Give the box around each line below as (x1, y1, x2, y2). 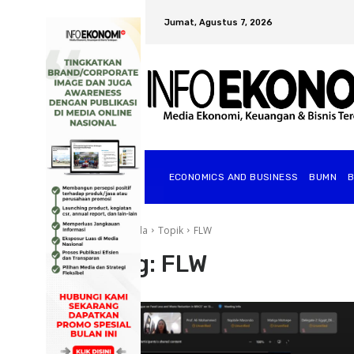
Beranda (109, 223, 148, 237)
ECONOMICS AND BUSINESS (168, 171, 299, 183)
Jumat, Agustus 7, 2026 (164, 17, 273, 28)
